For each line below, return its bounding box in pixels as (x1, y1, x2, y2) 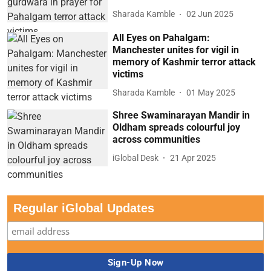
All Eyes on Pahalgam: (113, 32, 211, 44)
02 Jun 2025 (186, 9, 234, 19)
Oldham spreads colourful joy (113, 122, 241, 134)
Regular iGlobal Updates (13, 201, 154, 215)
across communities (113, 134, 201, 146)
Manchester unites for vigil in (113, 44, 240, 56)
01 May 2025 (186, 87, 236, 97)
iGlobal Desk (113, 152, 159, 163)
